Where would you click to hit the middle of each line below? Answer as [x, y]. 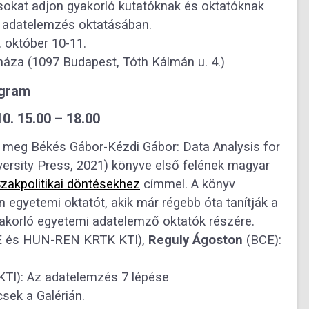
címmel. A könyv [188, 184]
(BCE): [262, 240]
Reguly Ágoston [196, 240]
